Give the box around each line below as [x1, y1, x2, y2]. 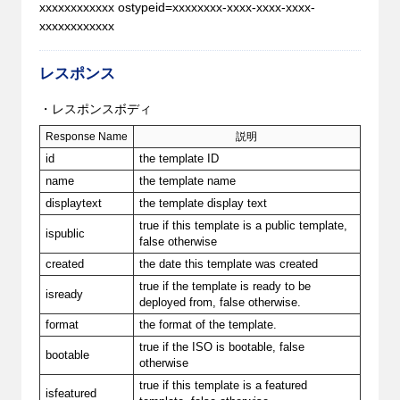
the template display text [139, 196, 268, 210]
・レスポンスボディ [38, 101, 152, 116]
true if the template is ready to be [139, 279, 312, 293]
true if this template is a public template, [139, 219, 348, 232]
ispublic [46, 227, 86, 240]
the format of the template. [139, 318, 278, 331]
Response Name [45, 129, 128, 143]
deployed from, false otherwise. [139, 296, 302, 309]
